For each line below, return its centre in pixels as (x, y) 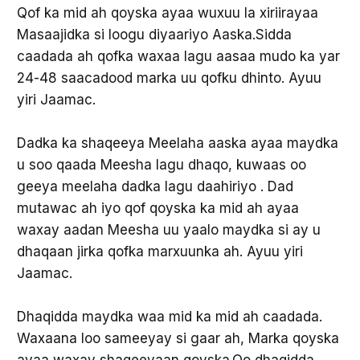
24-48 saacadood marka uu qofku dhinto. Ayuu (169, 78)
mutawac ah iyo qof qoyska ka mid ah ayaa (157, 208)
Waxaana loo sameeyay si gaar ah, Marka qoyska (178, 338)
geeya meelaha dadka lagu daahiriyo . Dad (155, 186)
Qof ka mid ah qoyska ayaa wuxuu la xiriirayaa (167, 12)
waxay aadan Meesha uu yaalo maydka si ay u (168, 229)
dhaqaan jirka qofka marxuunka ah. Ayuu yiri (160, 251)
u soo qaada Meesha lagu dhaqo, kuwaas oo (161, 164)
